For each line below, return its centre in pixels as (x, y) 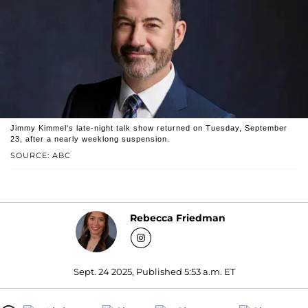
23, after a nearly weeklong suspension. (90, 139)
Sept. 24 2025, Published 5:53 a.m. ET (154, 271)
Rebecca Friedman (178, 218)
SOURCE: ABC (41, 155)
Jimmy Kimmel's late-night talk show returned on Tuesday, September (149, 128)
